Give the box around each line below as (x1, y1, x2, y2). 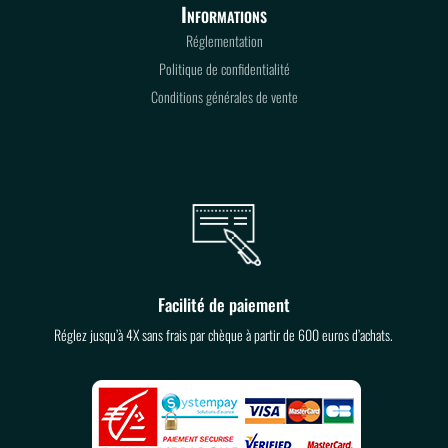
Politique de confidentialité (158, 58, 290, 79)
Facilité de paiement (157, 292, 290, 317)
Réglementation (185, 30, 263, 51)
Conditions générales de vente (150, 86, 298, 107)
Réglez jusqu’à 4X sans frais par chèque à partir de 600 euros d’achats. (54, 324, 394, 345)
